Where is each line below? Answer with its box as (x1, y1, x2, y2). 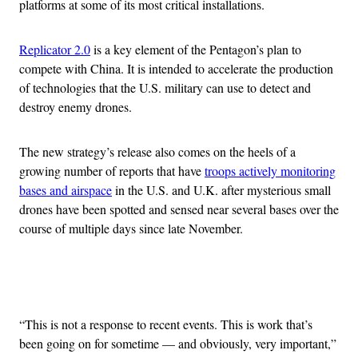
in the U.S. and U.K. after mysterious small (112, 181, 331, 198)
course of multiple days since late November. (19, 219, 243, 237)
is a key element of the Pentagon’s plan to (90, 40, 301, 58)
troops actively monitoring (205, 161, 336, 179)
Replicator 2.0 (19, 40, 90, 58)
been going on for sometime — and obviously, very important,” (19, 334, 336, 352)
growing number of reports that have (19, 161, 205, 179)
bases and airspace (19, 181, 112, 198)
